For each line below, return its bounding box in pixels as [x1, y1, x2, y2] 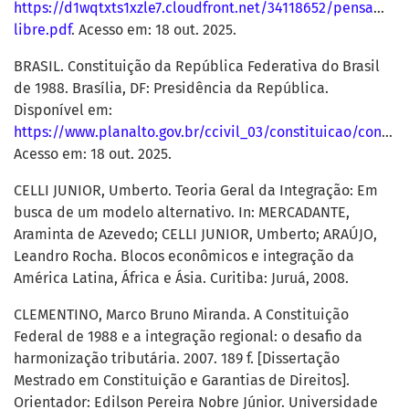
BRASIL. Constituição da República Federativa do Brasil [14, 58, 380, 76]
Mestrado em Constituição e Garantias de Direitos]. [14, 372, 350, 390]
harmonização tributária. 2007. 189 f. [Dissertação [14, 350, 340, 368]
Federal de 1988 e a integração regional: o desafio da [14, 328, 362, 346]
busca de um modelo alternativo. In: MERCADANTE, [14, 204, 350, 222]
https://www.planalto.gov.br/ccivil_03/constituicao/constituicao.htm [14, 123, 382, 142]
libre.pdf [14, 21, 71, 39]
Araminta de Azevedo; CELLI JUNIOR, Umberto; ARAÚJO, [14, 225, 377, 244]
